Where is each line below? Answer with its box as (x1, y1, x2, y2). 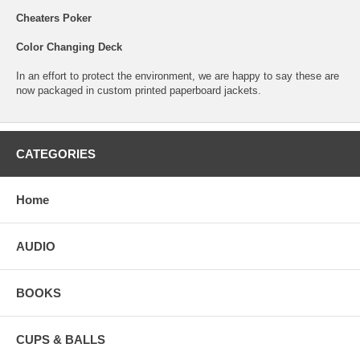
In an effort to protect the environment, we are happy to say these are (16, 69, 339, 82)
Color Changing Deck (16, 40, 122, 53)
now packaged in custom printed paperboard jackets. (16, 84, 261, 96)
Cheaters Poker (16, 11, 92, 24)
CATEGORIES (16, 146, 96, 161)
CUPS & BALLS (16, 332, 105, 346)
